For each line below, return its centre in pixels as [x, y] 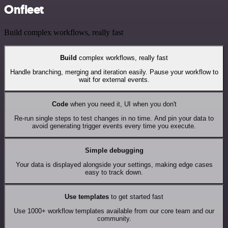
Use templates [87, 196]
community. [114, 219]
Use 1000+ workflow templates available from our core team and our [114, 211]
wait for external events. [114, 80]
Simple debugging [114, 150]
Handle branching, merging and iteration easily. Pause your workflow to [114, 72]
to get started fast [136, 196]
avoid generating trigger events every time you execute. [114, 126]
